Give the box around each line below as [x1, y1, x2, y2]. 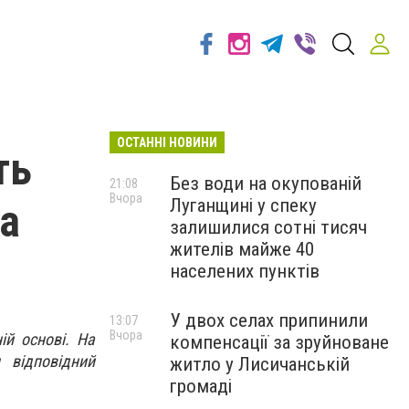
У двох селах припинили [170, 309, 368, 331]
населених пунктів [170, 260, 320, 282]
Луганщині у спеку [170, 194, 317, 216]
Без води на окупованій [170, 173, 362, 194]
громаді [170, 375, 232, 397]
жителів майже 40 [170, 238, 314, 260]
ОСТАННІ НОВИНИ [117, 135, 217, 150]
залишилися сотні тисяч [170, 216, 367, 238]
